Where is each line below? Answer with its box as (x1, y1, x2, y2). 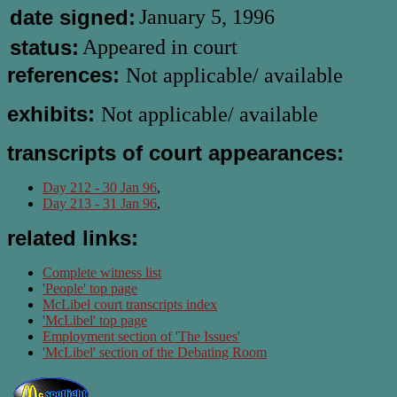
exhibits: (7, 102, 101, 126)
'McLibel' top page (43, 313, 147, 328)
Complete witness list (43, 265, 161, 280)
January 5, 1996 (139, 5, 275, 28)
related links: (7, 226, 138, 250)
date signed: (10, 5, 136, 29)
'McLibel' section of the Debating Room (43, 345, 267, 360)
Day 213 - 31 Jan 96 (43, 196, 157, 211)
